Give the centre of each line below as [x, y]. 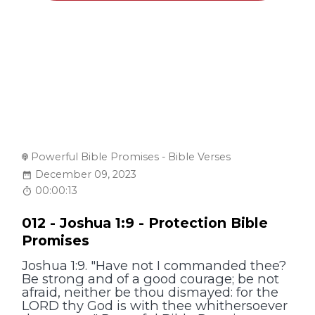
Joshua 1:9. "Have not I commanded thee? [154, 266]
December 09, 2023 [86, 174]
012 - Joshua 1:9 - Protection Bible [145, 223]
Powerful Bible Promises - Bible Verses [131, 157]
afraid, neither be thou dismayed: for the [150, 292]
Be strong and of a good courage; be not [151, 279]
